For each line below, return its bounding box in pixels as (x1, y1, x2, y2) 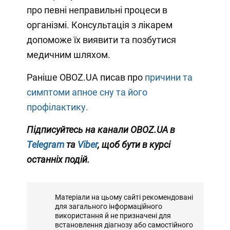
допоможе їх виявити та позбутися (26, 34, 176, 45)
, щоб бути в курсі (97, 139, 170, 150)
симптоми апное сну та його (26, 86, 147, 98)
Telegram (26, 139, 66, 150)
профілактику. (26, 101, 88, 112)
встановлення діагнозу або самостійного (54, 220, 193, 229)
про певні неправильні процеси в (26, 4, 167, 15)
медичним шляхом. (26, 49, 110, 60)
